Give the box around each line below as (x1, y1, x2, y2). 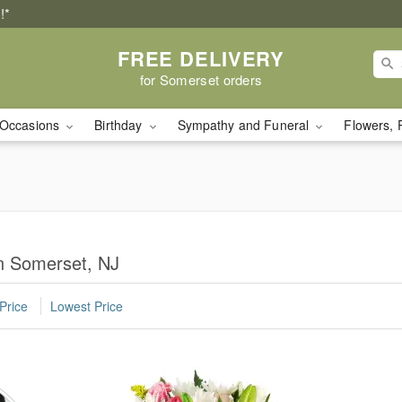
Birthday (94, 116, 146, 134)
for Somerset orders (139, 69, 263, 89)
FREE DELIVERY (117, 43, 285, 73)
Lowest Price (50, 297, 123, 316)
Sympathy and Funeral (177, 116, 313, 134)
